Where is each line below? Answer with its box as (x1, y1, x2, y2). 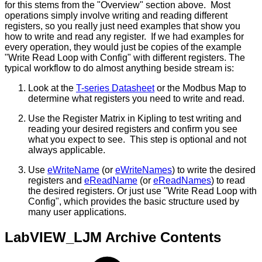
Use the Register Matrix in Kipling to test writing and (28, 113, 242, 123)
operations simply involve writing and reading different (5, 10, 227, 20)
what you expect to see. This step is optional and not (28, 134, 246, 144)
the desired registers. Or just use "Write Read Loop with (28, 185, 257, 196)
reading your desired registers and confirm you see (28, 123, 237, 134)
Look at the (28, 82, 76, 93)
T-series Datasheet (76, 82, 154, 93)
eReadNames (153, 175, 211, 185)
